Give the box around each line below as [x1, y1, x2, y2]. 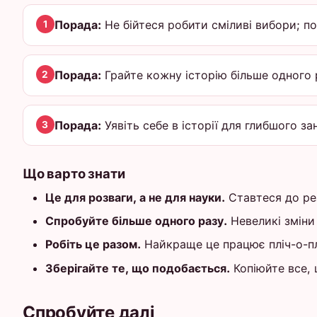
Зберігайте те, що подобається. [45, 260, 230, 275]
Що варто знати [23, 166, 125, 182]
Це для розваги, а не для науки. [45, 190, 225, 205]
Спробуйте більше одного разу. [45, 214, 227, 229]
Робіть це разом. [45, 237, 141, 252]
